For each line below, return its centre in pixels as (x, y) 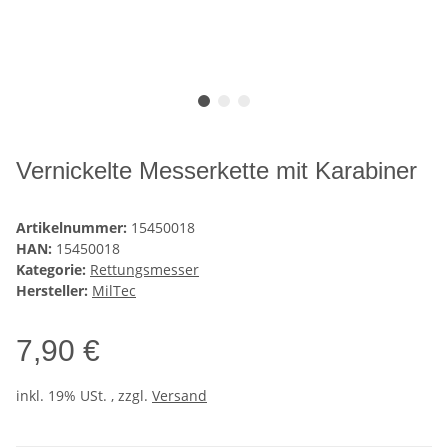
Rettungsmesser (144, 270)
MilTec (114, 291)
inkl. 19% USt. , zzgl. (84, 396)
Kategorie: (53, 270)
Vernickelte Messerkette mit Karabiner (216, 171)
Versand (179, 396)
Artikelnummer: (73, 228)
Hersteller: (52, 291)
